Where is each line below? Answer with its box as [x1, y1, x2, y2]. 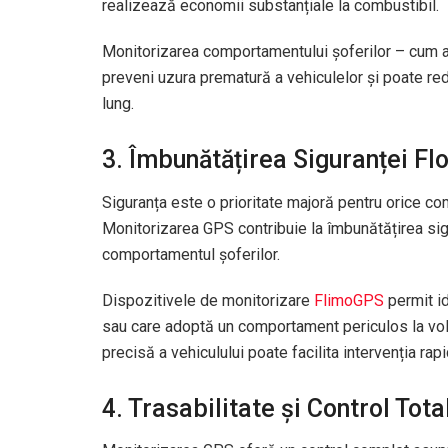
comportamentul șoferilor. [102, 244, 280, 264]
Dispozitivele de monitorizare [102, 290, 314, 310]
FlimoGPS [314, 290, 384, 310]
